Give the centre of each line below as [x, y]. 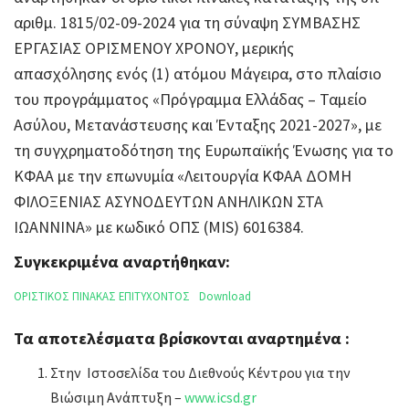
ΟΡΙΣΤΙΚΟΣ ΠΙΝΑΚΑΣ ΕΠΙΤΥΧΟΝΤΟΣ [102, 296]
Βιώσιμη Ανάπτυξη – [117, 398]
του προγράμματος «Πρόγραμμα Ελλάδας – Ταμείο [190, 99]
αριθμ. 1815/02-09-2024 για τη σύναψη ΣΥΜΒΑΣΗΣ [187, 22]
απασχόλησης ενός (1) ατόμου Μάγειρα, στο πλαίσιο [198, 73]
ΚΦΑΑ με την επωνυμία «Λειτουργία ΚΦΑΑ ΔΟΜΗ [183, 176]
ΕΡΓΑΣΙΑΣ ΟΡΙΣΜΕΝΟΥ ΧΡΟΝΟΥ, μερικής [154, 48]
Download [225, 296]
